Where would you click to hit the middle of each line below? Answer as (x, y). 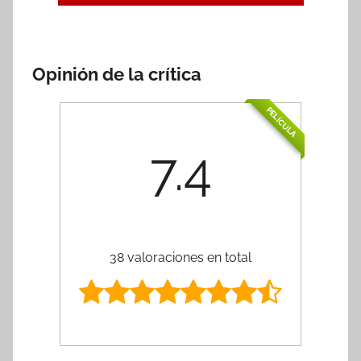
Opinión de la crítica (117, 74)
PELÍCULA (282, 122)
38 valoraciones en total (180, 257)
